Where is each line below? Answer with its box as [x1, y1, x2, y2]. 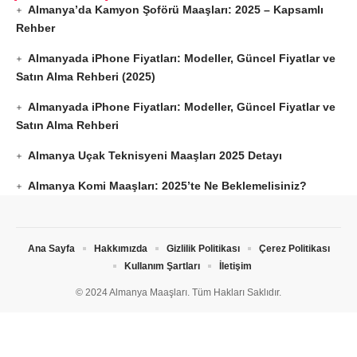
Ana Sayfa [27, 243, 75, 255]
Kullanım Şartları [124, 261, 200, 273]
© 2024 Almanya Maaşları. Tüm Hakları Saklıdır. [76, 287, 281, 299]
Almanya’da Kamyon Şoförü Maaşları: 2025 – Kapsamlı [28, 3, 324, 17]
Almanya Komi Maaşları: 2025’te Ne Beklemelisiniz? [28, 179, 308, 193]
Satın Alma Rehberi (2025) [16, 70, 155, 84]
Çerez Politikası [258, 243, 330, 255]
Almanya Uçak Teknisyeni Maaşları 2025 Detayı [28, 149, 283, 163]
